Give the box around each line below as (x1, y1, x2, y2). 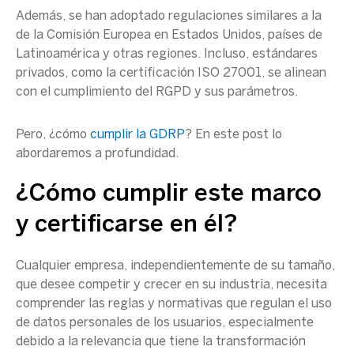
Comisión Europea (47, 29, 151, 41)
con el (16, 86, 54, 98)
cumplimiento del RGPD (54, 86, 191, 98)
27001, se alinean (220, 67, 326, 79)
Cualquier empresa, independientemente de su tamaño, (16, 260, 335, 272)
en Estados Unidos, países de (151, 29, 322, 41)
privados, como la (16, 67, 119, 79)
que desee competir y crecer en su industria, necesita (16, 279, 327, 291)
